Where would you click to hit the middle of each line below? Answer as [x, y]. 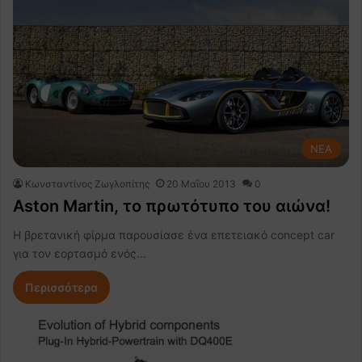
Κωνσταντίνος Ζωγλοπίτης [87, 183]
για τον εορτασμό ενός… [80, 253]
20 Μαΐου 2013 [201, 183]
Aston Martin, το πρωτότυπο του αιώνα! [172, 206]
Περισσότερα [61, 287]
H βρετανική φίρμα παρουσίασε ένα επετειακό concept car [174, 234]
